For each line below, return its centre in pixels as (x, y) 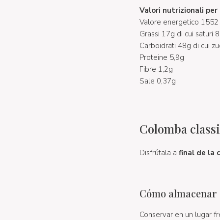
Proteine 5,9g (162, 57)
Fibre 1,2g (156, 69)
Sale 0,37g (157, 81)
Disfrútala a (159, 153)
